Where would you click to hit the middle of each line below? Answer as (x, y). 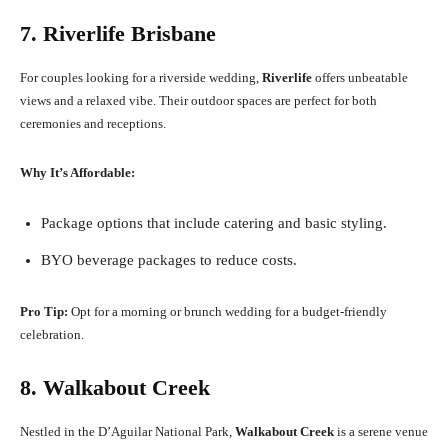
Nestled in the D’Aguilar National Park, (127, 432)
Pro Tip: (44, 312)
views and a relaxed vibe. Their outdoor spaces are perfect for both (198, 101)
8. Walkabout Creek (115, 388)
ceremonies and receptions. (93, 124)
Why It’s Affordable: (77, 173)
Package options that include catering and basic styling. (214, 223)
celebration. (52, 335)
